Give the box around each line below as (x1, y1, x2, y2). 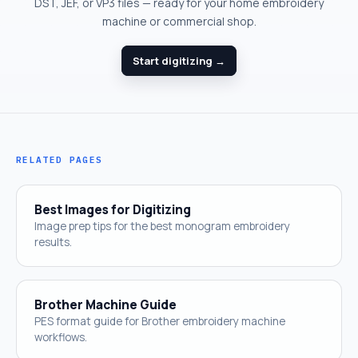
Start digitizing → (133, 53, 225, 68)
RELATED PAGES (16, 153, 103, 165)
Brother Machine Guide (34, 296, 177, 313)
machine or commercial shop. (101, 13, 257, 29)
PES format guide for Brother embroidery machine (34, 313, 285, 328)
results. (34, 234, 72, 249)
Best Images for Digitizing (34, 201, 191, 218)
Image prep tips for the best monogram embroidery (34, 218, 290, 233)
